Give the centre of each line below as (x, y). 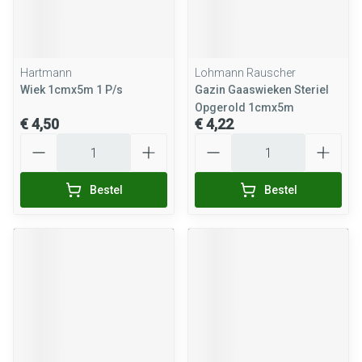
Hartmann (46, 73)
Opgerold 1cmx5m (244, 107)
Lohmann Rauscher (245, 73)
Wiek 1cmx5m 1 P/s (72, 90)
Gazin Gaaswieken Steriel (262, 90)
